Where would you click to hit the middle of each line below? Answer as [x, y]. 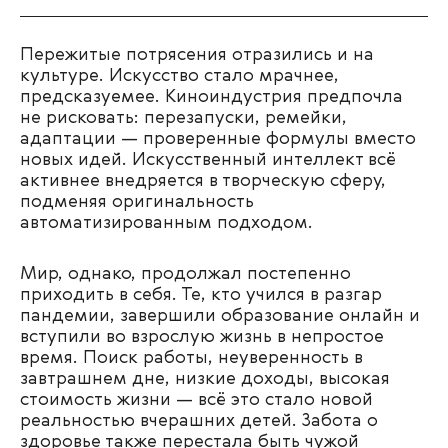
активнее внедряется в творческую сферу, [203, 180]
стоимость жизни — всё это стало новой [196, 399]
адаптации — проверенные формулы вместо [218, 138]
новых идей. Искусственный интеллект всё [208, 159]
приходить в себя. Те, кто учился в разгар [201, 294]
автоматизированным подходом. [166, 222]
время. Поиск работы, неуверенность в [191, 357]
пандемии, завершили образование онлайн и [220, 315]
